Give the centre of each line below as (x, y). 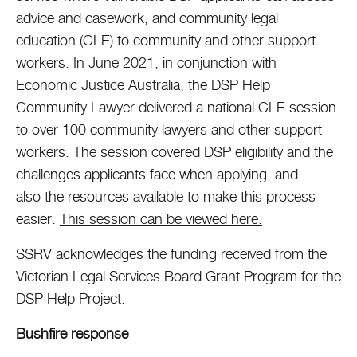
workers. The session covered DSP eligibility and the (175, 152)
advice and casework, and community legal (147, 18)
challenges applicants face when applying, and (157, 174)
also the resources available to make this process (166, 196)
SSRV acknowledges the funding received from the (171, 254)
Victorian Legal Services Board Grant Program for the (178, 276)
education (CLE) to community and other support (166, 40)
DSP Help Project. (71, 298)
